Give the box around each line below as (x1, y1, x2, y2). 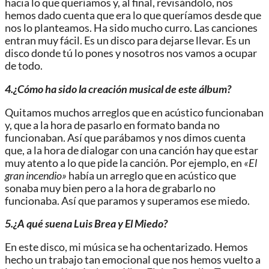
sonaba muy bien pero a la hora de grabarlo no (5, 181, 216, 195)
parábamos (103, 131, 156, 144)
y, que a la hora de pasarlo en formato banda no (5, 118, 220, 131)
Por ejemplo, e (168, 156, 236, 169)
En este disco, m (5, 240, 78, 253)
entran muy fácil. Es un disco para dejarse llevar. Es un (5, 34, 250, 47)
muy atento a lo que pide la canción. (5, 156, 168, 169)
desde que (213, 9, 261, 22)
